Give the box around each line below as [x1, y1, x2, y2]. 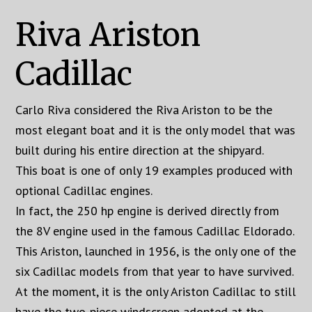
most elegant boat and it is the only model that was [15, 121, 296, 138]
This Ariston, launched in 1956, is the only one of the [15, 242, 297, 259]
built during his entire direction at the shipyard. [15, 141, 265, 158]
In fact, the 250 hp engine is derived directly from [15, 202, 280, 219]
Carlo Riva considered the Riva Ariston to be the [15, 101, 273, 118]
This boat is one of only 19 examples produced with [15, 162, 293, 178]
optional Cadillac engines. [15, 182, 153, 198]
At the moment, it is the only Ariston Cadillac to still [15, 283, 297, 299]
